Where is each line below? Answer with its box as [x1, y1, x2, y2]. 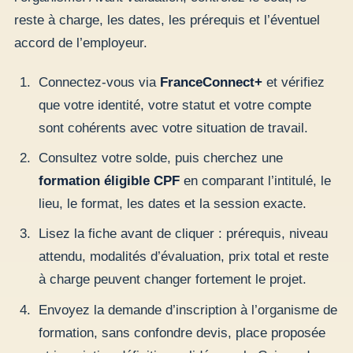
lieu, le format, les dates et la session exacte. [38, 195, 307, 211]
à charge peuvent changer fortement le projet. [38, 272, 307, 288]
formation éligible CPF [38, 173, 180, 188]
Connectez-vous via [38, 74, 160, 90]
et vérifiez [262, 74, 325, 90]
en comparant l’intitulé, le [179, 173, 331, 188]
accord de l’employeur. [14, 35, 147, 51]
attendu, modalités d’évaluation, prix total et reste [38, 249, 329, 265]
